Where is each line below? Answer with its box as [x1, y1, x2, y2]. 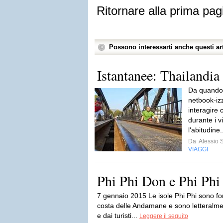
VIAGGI [188, 146, 208, 153]
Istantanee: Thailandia [97, 66, 220, 85]
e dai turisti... [97, 212, 139, 220]
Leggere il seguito [139, 213, 188, 220]
